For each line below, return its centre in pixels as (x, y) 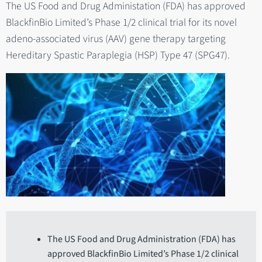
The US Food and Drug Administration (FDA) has (142, 239)
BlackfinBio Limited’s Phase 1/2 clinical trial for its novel (121, 22)
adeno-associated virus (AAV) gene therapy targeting (116, 39)
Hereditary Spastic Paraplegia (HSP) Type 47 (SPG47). (118, 55)
